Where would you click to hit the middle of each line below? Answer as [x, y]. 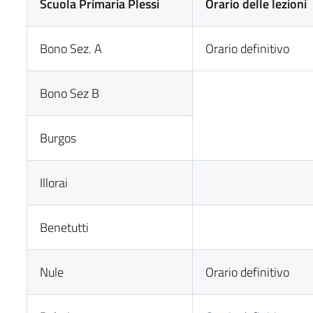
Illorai [54, 183]
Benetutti [65, 227]
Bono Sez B [70, 93]
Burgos [58, 138]
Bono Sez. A [71, 49]
